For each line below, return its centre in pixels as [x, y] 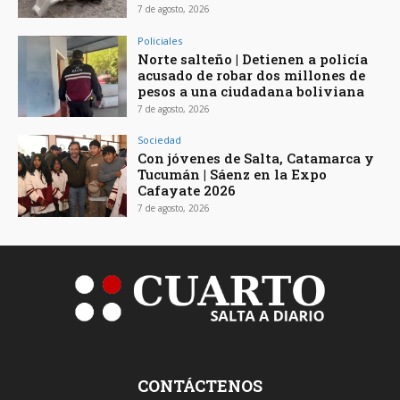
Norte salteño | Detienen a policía [253, 58]
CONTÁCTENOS [200, 386]
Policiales [160, 40]
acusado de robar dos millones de [252, 75]
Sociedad [160, 140]
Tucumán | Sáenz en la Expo [233, 175]
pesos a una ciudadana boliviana [251, 91]
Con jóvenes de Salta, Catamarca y [256, 158]
